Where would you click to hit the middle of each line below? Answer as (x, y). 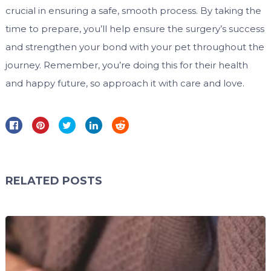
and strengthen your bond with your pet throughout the (135, 47)
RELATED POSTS (54, 181)
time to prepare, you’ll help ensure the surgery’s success (135, 29)
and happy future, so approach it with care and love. (125, 83)
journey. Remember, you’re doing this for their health (126, 65)
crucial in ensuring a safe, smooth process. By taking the (133, 11)
